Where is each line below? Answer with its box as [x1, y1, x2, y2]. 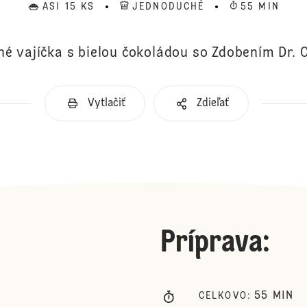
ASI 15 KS [42, 2, 95, 12]
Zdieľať [197, 98, 229, 109]
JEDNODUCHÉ [132, 2, 205, 12]
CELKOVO [199, 291, 247, 301]
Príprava [160, 228, 262, 259]
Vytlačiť [88, 98, 125, 109]
